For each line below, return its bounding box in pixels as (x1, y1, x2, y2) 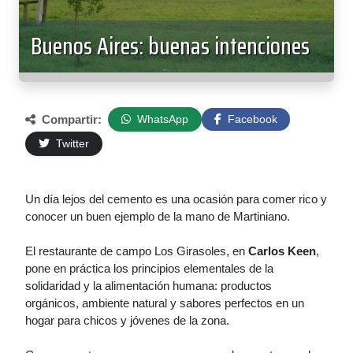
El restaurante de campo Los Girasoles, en (25, 244, 248, 258)
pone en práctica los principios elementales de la (25, 262, 273, 275)
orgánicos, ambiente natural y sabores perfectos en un (25, 296, 304, 310)
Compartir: (39, 112, 102, 126)
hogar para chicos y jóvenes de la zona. (25, 314, 229, 327)
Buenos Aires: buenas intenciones (31, 28, 310, 65)
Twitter (53, 137, 89, 150)
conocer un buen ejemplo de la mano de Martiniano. (25, 210, 290, 223)
